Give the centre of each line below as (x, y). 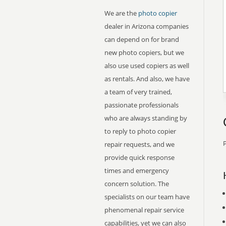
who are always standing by (146, 118)
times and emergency (137, 171)
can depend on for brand (142, 39)
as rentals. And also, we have (147, 79)
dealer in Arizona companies (147, 26)
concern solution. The (137, 184)
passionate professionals (142, 105)
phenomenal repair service (144, 210)
